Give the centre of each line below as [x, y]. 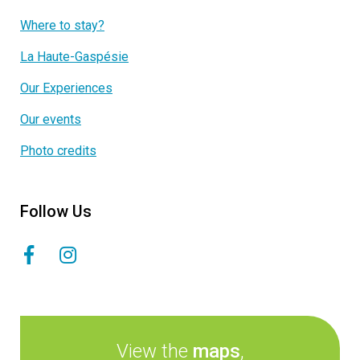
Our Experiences [66, 88]
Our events [51, 120]
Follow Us [56, 212]
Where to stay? [62, 26]
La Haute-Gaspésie [74, 57]
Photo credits [58, 151]
